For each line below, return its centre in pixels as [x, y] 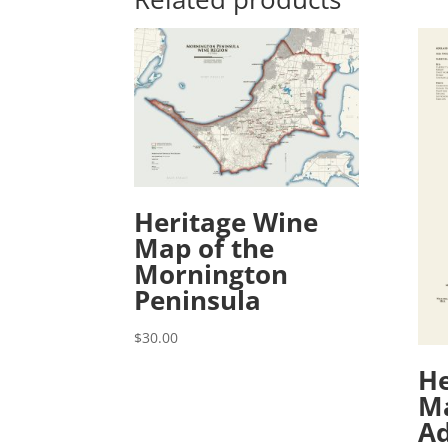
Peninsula [198, 299]
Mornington [211, 273]
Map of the [204, 247]
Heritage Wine [226, 221]
